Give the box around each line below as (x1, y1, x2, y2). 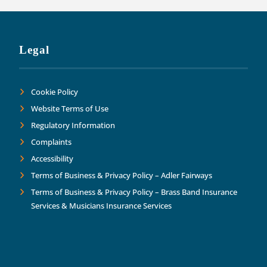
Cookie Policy (31, 86, 79, 98)
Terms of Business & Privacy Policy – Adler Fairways (31, 170, 213, 181)
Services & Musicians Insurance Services (31, 200, 172, 212)
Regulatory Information (31, 120, 116, 131)
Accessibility (31, 153, 74, 164)
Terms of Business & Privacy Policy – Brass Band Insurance (31, 187, 238, 198)
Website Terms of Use (31, 103, 109, 114)
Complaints (31, 136, 72, 148)
